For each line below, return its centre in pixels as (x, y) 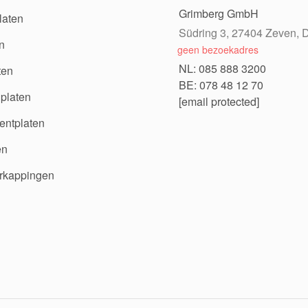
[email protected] (219, 101)
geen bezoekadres (218, 49)
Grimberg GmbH (219, 13)
